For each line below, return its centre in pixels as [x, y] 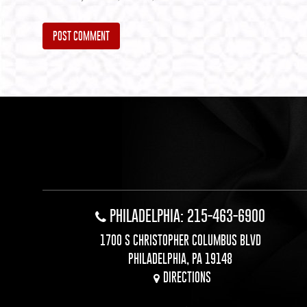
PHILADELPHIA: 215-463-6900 [188, 216]
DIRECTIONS [187, 277]
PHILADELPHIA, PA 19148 [181, 259]
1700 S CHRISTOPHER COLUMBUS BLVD [180, 240]
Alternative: [75, 74]
